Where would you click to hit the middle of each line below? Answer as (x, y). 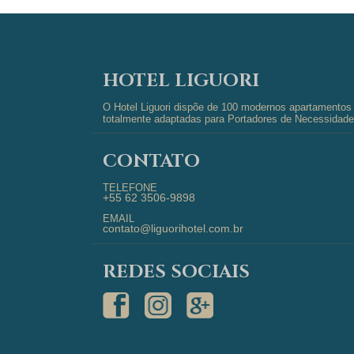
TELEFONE (130, 188)
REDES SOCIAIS (176, 273)
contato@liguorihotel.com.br (173, 229)
